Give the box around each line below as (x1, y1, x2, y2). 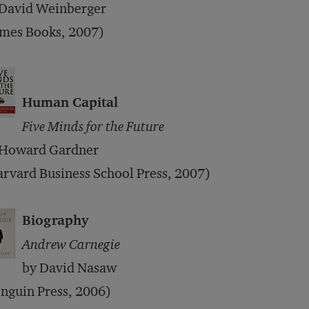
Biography (22, 212, 88, 229)
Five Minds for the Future (22, 118, 164, 134)
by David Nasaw (22, 259, 117, 276)
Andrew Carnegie (22, 236, 120, 252)
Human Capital (22, 94, 118, 111)
